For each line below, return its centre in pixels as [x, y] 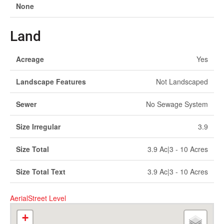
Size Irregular [38, 126]
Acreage [30, 59]
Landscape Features [51, 81]
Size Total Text [41, 171]
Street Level [47, 198]
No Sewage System [177, 104]
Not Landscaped [182, 81]
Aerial [19, 198]
